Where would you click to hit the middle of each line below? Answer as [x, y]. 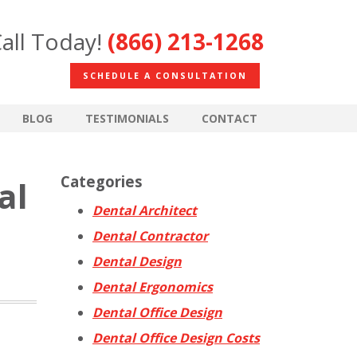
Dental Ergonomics [153, 286]
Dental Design [137, 261]
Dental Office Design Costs [176, 337]
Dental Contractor [150, 235]
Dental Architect [145, 210]
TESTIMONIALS [127, 119]
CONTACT [229, 119]
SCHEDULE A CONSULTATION [165, 75]
